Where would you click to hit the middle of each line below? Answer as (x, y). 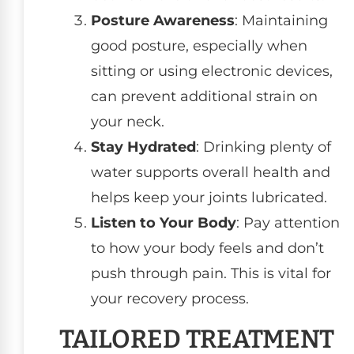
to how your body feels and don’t (207, 248)
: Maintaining (281, 20)
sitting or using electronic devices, (212, 71)
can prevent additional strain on (204, 96)
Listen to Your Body (164, 222)
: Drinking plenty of (264, 147)
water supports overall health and (211, 172)
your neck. (128, 121)
